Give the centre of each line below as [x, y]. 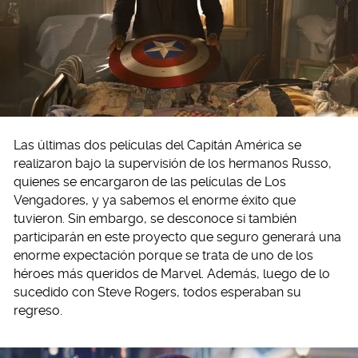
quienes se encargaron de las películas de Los [150, 181]
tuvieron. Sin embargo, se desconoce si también [155, 218]
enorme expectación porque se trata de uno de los [163, 255]
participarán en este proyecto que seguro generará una [177, 237]
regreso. [38, 310]
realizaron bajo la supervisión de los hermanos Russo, [173, 163]
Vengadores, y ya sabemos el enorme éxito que [155, 200]
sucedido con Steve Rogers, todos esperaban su [157, 292]
